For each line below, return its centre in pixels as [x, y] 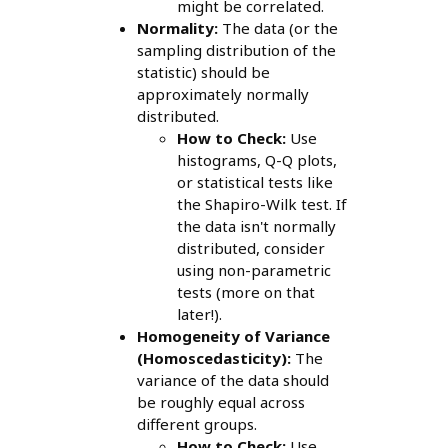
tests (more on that [245, 292]
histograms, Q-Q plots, [256, 160]
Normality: [177, 28]
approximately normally [222, 94]
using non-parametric [253, 270]
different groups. [196, 424]
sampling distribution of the [236, 50]
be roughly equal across [220, 402]
